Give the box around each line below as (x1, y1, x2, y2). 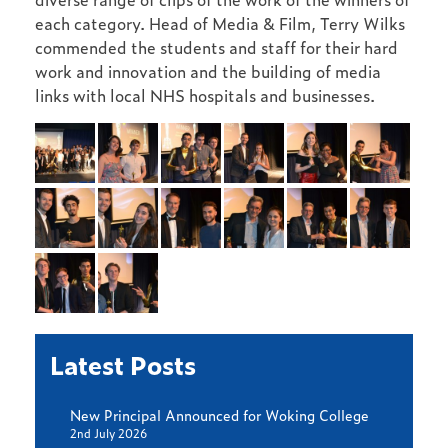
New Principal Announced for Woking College (70, 403, 369, 425)
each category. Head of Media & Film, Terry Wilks (35, 11, 405, 35)
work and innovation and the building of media (35, 59, 381, 83)
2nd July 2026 (70, 424, 147, 442)
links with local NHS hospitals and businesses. (35, 83, 375, 107)
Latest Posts (50, 344, 196, 383)
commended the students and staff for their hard (35, 35, 398, 59)
